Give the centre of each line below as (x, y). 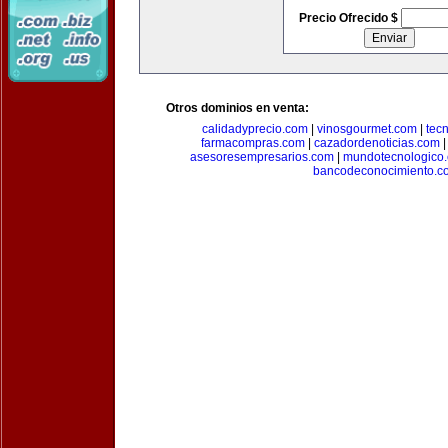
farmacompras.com (253, 143)
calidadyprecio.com (255, 129)
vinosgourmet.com (367, 129)
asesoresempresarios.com (262, 157)
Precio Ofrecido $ (349, 18)
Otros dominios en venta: (237, 108)
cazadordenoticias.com (377, 143)
